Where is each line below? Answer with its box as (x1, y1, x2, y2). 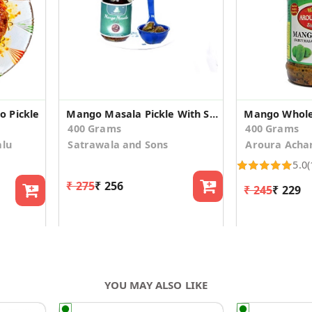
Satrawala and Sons (68, 137, 169, 151)
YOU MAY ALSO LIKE (104, 278, 208, 292)
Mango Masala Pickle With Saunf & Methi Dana (209, 107, 218, 120)
